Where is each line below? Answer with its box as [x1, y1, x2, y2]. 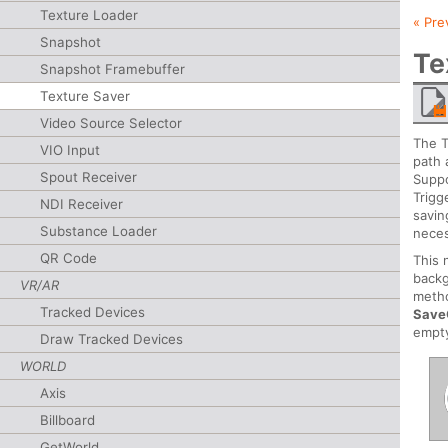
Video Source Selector [40, 115, 182, 131]
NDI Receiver [40, 196, 123, 212]
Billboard [40, 412, 95, 428]
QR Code [40, 250, 97, 266]
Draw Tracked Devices [40, 331, 183, 347]
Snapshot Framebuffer [40, 61, 185, 77]
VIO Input [40, 142, 100, 158]
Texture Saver [40, 88, 130, 104]
